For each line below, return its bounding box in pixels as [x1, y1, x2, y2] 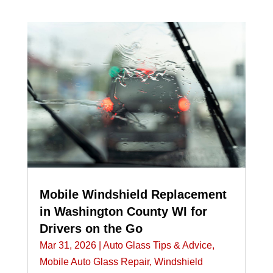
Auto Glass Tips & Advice [102, 240, 212, 251]
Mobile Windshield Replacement [39, 188, 227, 202]
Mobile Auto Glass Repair [39, 257, 149, 268]
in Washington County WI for [39, 205, 207, 219]
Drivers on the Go [39, 222, 143, 236]
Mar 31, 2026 [39, 240, 96, 251]
